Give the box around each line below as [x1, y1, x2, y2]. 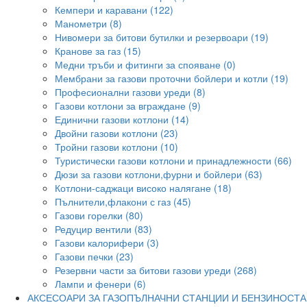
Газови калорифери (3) [55, 236, 159, 249]
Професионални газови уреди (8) [55, 85, 206, 99]
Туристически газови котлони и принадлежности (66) [55, 153, 292, 167]
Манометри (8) [55, 16, 122, 30]
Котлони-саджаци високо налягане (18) [55, 181, 232, 195]
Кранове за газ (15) [55, 44, 141, 58]
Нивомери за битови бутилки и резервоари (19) [55, 30, 269, 44]
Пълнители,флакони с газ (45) [55, 195, 191, 208]
